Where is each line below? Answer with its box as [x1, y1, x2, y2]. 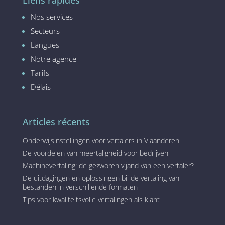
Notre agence [30, 54, 76, 64]
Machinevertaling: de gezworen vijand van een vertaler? [22, 161, 194, 171]
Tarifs [30, 68, 49, 78]
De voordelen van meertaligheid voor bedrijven [22, 148, 168, 158]
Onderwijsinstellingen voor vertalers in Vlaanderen [22, 136, 179, 146]
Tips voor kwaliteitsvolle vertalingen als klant [22, 195, 160, 205]
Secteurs [30, 26, 60, 36]
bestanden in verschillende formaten [22, 182, 138, 192]
